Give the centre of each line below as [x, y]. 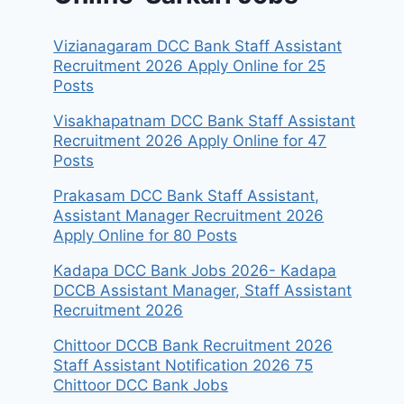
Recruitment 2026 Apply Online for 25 [190, 66]
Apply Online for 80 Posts [146, 236]
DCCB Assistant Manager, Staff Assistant [203, 291]
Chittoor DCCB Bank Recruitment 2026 [193, 346]
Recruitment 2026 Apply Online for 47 [190, 141]
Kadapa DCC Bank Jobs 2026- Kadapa [195, 271]
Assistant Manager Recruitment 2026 [189, 216]
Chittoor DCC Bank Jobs [141, 386]
